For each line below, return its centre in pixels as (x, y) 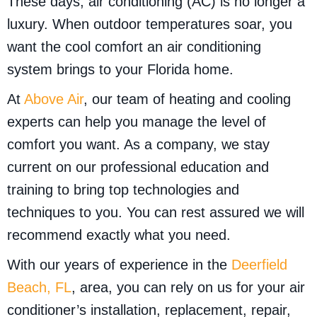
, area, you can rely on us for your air (188, 288)
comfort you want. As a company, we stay (138, 145)
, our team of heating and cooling (187, 99)
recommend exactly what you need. (119, 235)
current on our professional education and (138, 167)
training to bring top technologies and (123, 190)
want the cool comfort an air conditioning (134, 47)
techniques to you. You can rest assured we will (156, 213)
